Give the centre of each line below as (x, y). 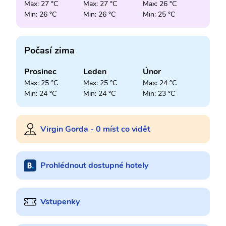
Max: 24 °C (159, 83)
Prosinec (40, 72)
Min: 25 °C (159, 15)
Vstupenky (60, 202)
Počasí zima (49, 51)
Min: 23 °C (159, 94)
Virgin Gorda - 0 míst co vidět (95, 129)
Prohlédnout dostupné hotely (94, 166)
